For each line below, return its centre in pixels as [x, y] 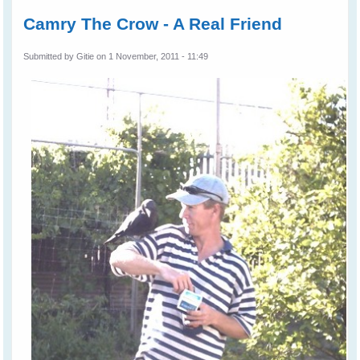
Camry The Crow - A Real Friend [153, 24]
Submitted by [50, 56]
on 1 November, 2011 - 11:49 [151, 56]
